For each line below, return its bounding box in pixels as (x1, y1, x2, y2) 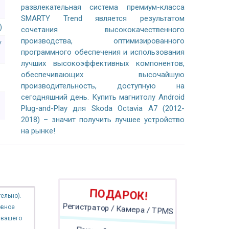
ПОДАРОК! (91, 190, 144, 202)
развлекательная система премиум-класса (20, 3, 185, 12)
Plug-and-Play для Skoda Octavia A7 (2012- (20, 104, 185, 113)
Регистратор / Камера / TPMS (67, 205, 169, 213)
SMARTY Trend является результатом (20, 14, 185, 23)
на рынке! (20, 126, 55, 135)
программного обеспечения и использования (20, 48, 185, 57)
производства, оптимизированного (20, 36, 185, 45)
